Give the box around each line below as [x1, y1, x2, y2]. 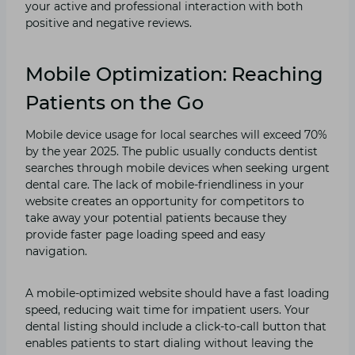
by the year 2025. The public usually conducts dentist [25, 143, 318, 158]
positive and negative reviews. [25, 15, 192, 30]
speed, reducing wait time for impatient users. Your [25, 302, 310, 317]
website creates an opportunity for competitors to [25, 193, 304, 208]
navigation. [25, 243, 87, 258]
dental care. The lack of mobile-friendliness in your [25, 177, 304, 192]
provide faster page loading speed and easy [25, 227, 265, 242]
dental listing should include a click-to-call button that [25, 319, 326, 334]
